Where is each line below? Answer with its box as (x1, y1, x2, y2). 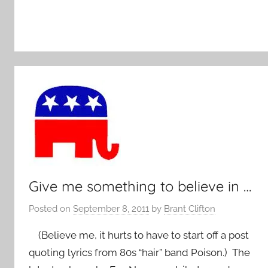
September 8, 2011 (73, 203, 149, 214)
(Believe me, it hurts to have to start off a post (29, 229, 249, 241)
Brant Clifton (164, 203, 215, 214)
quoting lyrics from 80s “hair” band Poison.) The (29, 246, 250, 258)
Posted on (29, 203, 73, 214)
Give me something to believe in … (29, 177, 251, 195)
